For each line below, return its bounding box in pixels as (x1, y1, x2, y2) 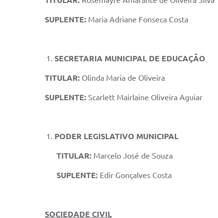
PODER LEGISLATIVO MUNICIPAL (54, 132, 179, 141)
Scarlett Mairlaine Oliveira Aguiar (88, 93, 202, 102)
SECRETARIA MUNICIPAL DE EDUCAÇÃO (54, 54, 205, 63)
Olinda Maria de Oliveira (82, 73, 179, 82)
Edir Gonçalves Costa (98, 171, 172, 180)
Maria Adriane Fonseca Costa (88, 15, 188, 24)
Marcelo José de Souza (93, 151, 173, 160)
